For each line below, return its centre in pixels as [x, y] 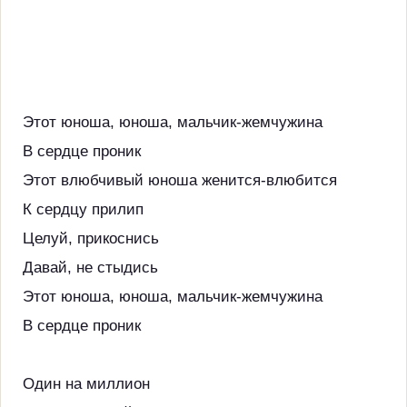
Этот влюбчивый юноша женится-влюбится [180, 180]
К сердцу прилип [83, 209]
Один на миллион [86, 384]
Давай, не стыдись [90, 268]
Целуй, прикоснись [91, 238]
